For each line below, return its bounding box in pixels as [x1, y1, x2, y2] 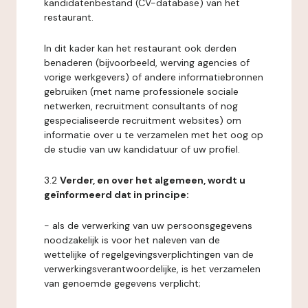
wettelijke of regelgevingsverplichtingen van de [44, 248, 254, 261]
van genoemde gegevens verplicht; [44, 277, 201, 289]
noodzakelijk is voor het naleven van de [44, 234, 220, 246]
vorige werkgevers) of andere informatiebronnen [44, 71, 263, 83]
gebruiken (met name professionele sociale [44, 85, 239, 98]
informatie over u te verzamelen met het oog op [44, 129, 263, 141]
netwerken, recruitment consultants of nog [44, 100, 238, 112]
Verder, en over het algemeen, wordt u [60, 174, 245, 186]
